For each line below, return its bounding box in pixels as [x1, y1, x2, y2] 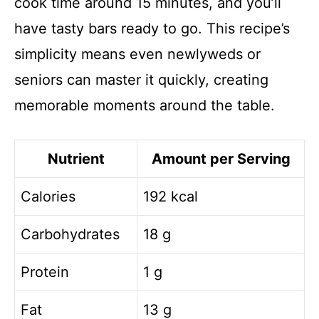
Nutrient [47, 150, 105, 168]
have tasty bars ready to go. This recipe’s [14, 20, 290, 38]
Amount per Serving [151, 150, 291, 168]
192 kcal [143, 188, 198, 206]
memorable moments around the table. [14, 97, 275, 115]
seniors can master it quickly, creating [14, 71, 268, 89]
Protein [21, 263, 69, 281]
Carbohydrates [21, 226, 120, 244]
